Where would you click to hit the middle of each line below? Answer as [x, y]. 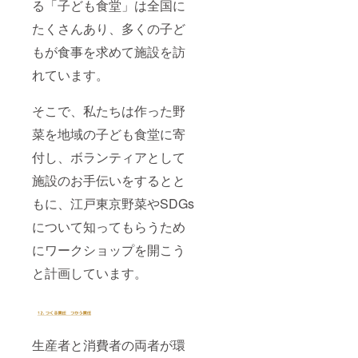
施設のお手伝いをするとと [109, 181]
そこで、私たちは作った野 [109, 111]
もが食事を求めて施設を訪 [109, 52]
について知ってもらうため [109, 227]
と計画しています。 [89, 273]
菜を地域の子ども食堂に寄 [109, 134]
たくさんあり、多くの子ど [109, 29]
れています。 [70, 75]
